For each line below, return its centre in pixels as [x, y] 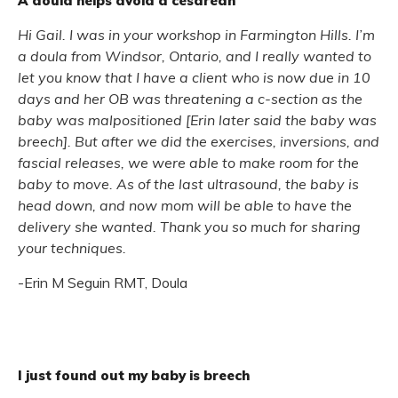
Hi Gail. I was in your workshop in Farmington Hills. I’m [196, 35]
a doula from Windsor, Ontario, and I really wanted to [195, 56]
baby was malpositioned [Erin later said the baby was [197, 120]
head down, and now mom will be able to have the [185, 206]
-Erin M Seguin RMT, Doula [103, 282]
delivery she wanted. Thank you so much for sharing [189, 227]
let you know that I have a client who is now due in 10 [194, 78]
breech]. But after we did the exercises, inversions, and [199, 142]
